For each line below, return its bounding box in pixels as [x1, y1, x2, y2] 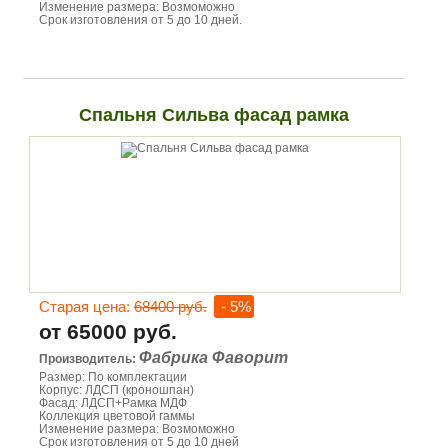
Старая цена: [39, 298, 134, 315]
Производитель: [39, 352, 139, 366]
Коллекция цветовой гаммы [39, 409, 195, 423]
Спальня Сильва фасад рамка [78, 105, 349, 125]
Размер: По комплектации [39, 370, 187, 384]
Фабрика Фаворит [139, 349, 288, 366]
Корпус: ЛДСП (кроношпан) [39, 383, 194, 397]
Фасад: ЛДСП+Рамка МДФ [39, 396, 187, 410]
